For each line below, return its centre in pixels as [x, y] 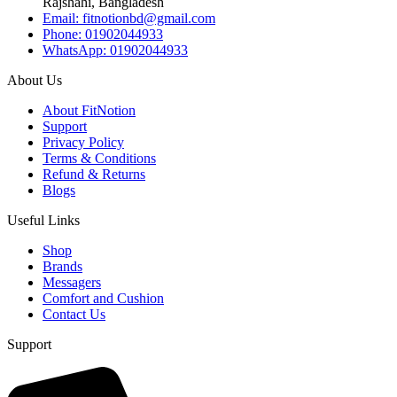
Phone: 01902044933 [103, 35]
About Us [35, 81]
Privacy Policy [83, 143]
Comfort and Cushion [103, 299]
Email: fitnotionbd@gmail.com [129, 19]
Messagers [72, 283]
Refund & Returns [94, 175]
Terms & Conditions [99, 159]
